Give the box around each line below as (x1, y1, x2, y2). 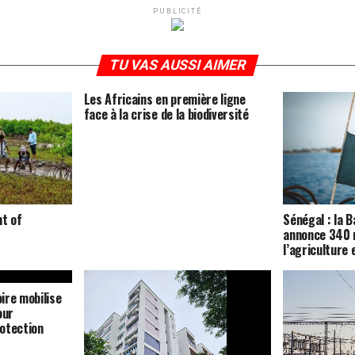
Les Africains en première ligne (83, 90, 246, 109)
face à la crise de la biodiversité (83, 105, 249, 124)
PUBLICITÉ (153, 7, 202, 16)
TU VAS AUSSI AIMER (107, 57, 248, 74)
